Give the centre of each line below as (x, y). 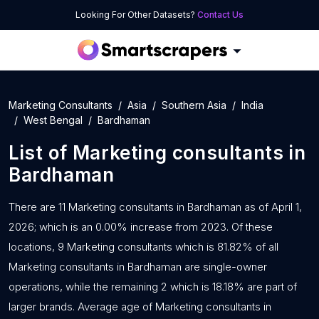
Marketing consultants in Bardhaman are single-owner (138, 267)
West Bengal (53, 120)
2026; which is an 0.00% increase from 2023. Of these (141, 227)
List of (41, 153)
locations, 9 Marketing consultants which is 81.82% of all (143, 247)
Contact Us (220, 15)
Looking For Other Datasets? (136, 15)
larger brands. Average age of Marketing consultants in (140, 307)
